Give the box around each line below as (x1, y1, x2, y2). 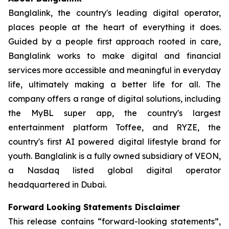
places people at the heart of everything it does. (8, 21, 221, 32)
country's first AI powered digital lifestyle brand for (8, 136, 221, 147)
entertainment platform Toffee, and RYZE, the (8, 122, 221, 132)
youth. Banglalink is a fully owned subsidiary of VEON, (8, 150, 221, 161)
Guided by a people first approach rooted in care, (8, 36, 221, 47)
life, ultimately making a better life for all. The (8, 79, 221, 89)
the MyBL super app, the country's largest (8, 107, 221, 118)
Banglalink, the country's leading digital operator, (8, 7, 221, 18)
